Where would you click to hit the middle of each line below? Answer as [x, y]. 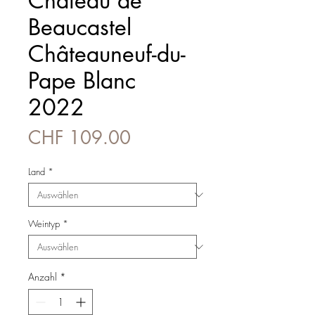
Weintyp [44, 224]
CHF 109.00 [79, 138]
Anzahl [43, 277]
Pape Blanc [82, 81]
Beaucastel [80, 27]
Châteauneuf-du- [107, 54]
